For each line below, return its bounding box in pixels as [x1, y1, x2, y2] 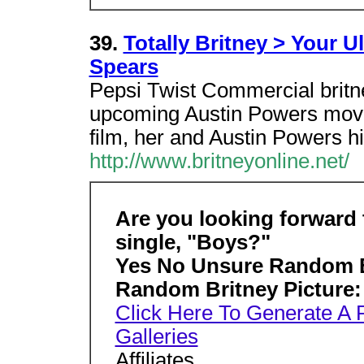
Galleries [115, 325, 198, 348]
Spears [89, 55, 158, 78]
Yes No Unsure [115, 254, 269, 277]
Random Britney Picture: [115, 278, 362, 301]
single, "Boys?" [115, 231, 271, 253]
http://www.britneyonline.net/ [89, 149, 349, 172]
